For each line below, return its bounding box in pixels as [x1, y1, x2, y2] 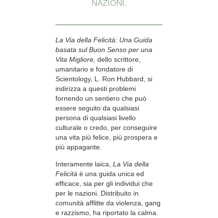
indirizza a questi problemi [55, 85, 136, 93]
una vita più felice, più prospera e [55, 133, 158, 142]
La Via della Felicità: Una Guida [55, 36, 152, 44]
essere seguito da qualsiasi [55, 104, 139, 112]
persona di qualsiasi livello [55, 114, 136, 122]
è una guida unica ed [77, 169, 144, 178]
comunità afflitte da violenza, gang [55, 199, 161, 207]
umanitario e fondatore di [55, 65, 133, 73]
